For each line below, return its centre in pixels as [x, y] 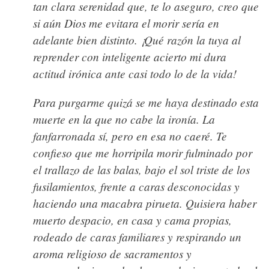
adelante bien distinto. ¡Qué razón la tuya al [137, 40]
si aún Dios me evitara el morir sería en [126, 23]
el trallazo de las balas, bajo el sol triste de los [141, 170]
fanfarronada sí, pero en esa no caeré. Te [130, 136]
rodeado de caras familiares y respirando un [137, 237]
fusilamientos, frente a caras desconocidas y [136, 186]
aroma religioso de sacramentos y [112, 254]
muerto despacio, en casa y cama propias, [132, 220]
